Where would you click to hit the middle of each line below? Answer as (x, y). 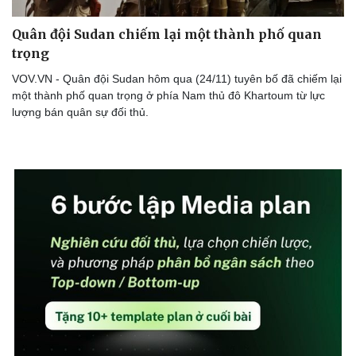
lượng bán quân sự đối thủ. (80, 112)
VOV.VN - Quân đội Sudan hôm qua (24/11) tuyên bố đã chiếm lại (177, 78)
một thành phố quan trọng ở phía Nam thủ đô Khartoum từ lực (168, 95)
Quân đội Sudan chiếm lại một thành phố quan (167, 34)
